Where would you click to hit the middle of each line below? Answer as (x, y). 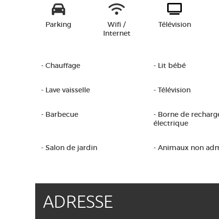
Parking (58, 24)
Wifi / (117, 24)
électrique (171, 123)
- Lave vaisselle (66, 90)
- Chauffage (61, 66)
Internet (117, 33)
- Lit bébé (170, 66)
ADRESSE (78, 202)
